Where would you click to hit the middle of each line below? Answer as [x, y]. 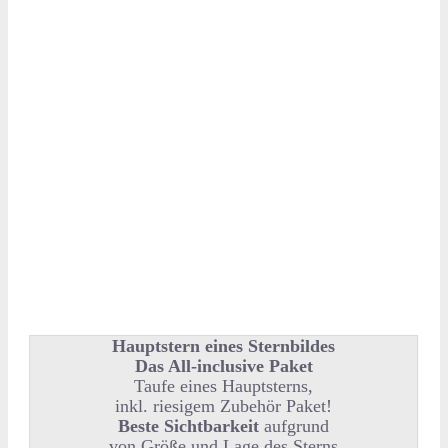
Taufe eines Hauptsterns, [224, 385]
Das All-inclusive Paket [223, 365]
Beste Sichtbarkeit [191, 425]
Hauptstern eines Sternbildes [224, 345]
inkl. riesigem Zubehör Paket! [224, 405]
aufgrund [297, 425]
